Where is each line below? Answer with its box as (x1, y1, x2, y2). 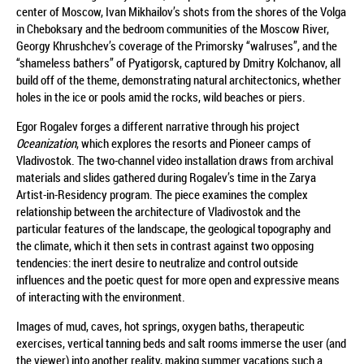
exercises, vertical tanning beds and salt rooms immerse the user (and (16, 334, 346, 351)
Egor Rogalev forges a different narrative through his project (16, 117, 300, 134)
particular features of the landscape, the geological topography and (16, 219, 331, 236)
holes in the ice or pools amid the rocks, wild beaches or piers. (16, 88, 305, 105)
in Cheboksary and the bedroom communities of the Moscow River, (16, 19, 329, 37)
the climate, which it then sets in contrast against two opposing (16, 236, 314, 253)
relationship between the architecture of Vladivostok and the (16, 202, 301, 219)
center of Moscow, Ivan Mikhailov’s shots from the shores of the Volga (16, 2, 346, 19)
